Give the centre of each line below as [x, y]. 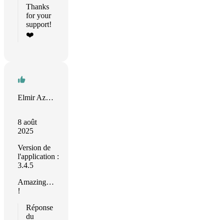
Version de [34, 148]
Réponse [40, 207]
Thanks [38, 7]
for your [39, 15]
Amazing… [36, 182]
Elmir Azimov [50, 97]
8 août [27, 122]
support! [39, 24]
